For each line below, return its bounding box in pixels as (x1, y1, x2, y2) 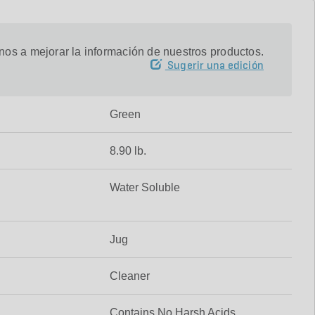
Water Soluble (109, 181, 180, 193)
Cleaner (109, 270, 150, 282)
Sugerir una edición (167, 60, 264, 72)
